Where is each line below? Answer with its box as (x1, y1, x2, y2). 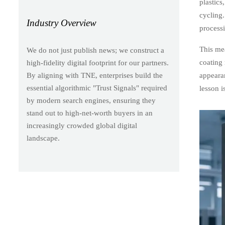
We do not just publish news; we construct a (26, 46, 164, 55)
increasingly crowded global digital (26, 122, 137, 130)
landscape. (26, 134, 60, 143)
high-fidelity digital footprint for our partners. (26, 59, 169, 67)
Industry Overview (26, 18, 96, 29)
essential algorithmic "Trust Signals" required (26, 84, 167, 92)
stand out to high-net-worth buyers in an (26, 109, 153, 118)
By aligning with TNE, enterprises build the (26, 71, 163, 80)
